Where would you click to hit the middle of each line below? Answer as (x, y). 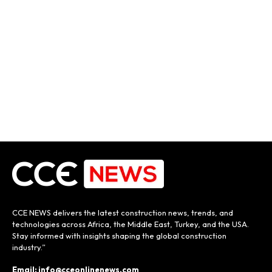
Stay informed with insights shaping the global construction (119, 235)
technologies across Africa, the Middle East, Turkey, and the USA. (131, 224)
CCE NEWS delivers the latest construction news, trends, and (123, 212)
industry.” (29, 247)
